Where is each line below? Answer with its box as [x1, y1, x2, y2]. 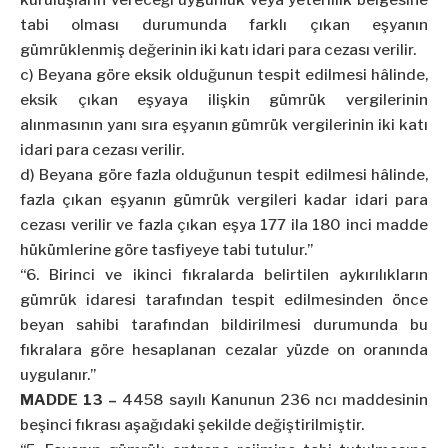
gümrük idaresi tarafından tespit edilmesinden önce [20, 291, 428, 310]
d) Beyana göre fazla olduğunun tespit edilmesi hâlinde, [20, 166, 428, 185]
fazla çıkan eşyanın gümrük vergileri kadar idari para [20, 191, 428, 210]
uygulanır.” [20, 366, 96, 385]
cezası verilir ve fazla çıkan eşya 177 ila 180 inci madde [20, 216, 428, 235]
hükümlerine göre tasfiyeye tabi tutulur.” [20, 241, 313, 260]
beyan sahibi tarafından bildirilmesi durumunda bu [20, 316, 428, 335]
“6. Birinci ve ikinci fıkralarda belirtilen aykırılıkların [20, 266, 428, 285]
